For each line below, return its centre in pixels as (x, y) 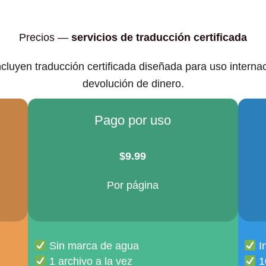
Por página (133, 185)
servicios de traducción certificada (159, 38)
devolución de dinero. (133, 84)
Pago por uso (133, 121)
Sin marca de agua (92, 246)
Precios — (45, 38)
